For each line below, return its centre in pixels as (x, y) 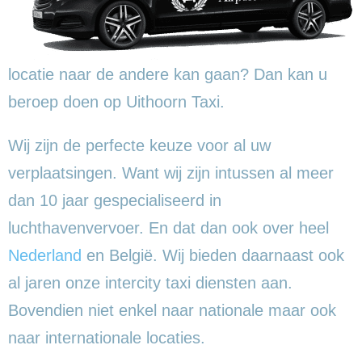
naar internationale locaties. (107, 337)
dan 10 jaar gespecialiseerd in (115, 200)
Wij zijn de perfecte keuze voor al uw (139, 145)
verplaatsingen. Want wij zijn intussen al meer (171, 173)
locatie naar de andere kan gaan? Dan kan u (168, 74)
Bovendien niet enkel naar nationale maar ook (172, 310)
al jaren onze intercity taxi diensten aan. (150, 282)
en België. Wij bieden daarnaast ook (213, 255)
